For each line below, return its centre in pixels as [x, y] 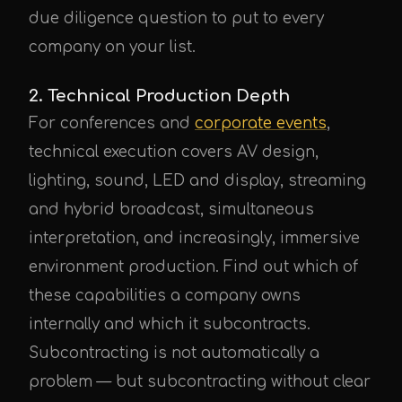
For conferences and [112, 123]
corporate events [261, 123]
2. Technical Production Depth [159, 96]
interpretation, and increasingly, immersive [194, 238]
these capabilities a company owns [165, 296]
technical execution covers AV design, [174, 152]
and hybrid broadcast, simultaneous [171, 210]
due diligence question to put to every [176, 18]
